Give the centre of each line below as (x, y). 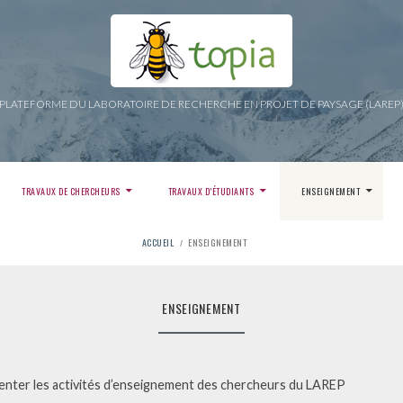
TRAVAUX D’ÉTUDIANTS (211, 191)
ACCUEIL (158, 242)
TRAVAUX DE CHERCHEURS (71, 191)
